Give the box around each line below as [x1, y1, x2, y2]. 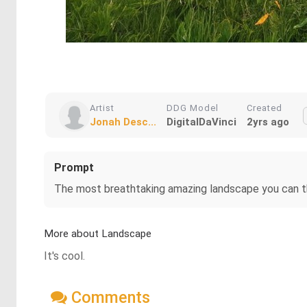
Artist [90, 103, 114, 113]
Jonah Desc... [90, 116, 156, 128]
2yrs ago [247, 116, 289, 128]
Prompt [54, 161, 94, 174]
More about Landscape [44, 228, 151, 240]
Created [247, 103, 282, 113]
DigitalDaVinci [167, 116, 236, 128]
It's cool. [44, 249, 85, 262]
